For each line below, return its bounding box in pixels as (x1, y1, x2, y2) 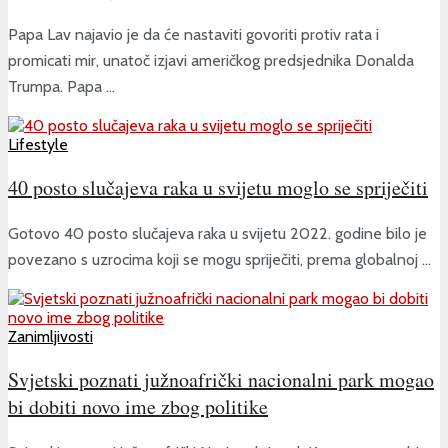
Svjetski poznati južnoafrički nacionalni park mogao (8, 365, 434, 393)
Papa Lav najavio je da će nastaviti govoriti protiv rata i (8, 24, 379, 44)
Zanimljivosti (8, 326, 93, 346)
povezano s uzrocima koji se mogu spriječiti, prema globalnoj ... (8, 249, 431, 269)
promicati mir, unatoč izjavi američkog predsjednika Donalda (8, 50, 414, 70)
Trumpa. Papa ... (8, 76, 115, 96)
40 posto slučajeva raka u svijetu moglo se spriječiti (8, 173, 428, 201)
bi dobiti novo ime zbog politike (8, 392, 268, 420)
